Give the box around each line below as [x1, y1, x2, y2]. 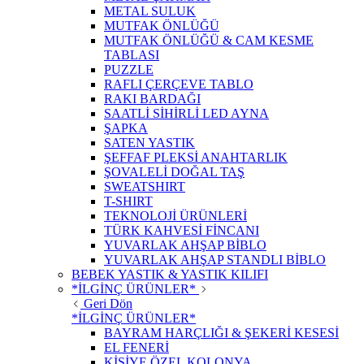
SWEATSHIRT [104, 180, 185, 194]
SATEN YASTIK [104, 136, 195, 150]
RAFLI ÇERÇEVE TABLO [104, 77, 253, 92]
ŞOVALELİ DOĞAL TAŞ [104, 165, 245, 180]
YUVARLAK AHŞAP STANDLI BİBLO [104, 253, 326, 267]
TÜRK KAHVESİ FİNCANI [104, 223, 259, 238]
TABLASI [104, 48, 159, 63]
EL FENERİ [104, 340, 169, 355]
